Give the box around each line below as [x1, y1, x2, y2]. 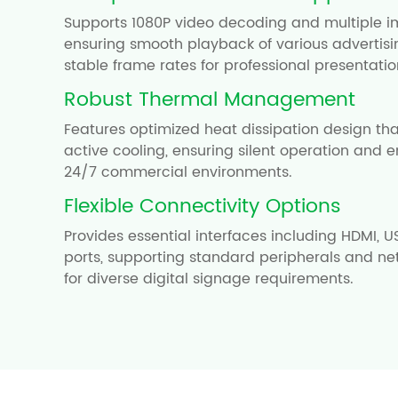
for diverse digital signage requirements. [64, 267, 354, 291]
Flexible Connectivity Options [64, 189, 341, 223]
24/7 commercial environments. [64, 160, 292, 184]
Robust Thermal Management [64, 83, 355, 116]
